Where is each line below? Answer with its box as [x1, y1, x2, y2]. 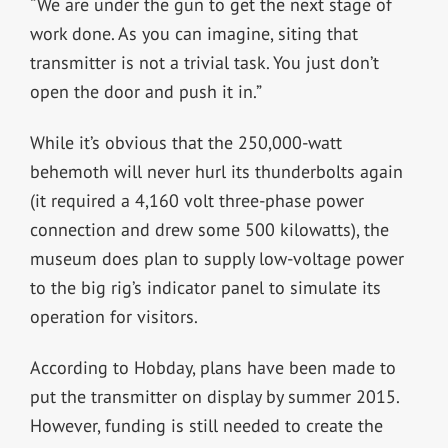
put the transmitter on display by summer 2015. [29, 384, 399, 408]
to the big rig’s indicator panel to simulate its [29, 275, 381, 299]
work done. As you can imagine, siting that [29, 21, 358, 45]
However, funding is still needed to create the [29, 413, 383, 437]
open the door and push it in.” [29, 79, 262, 103]
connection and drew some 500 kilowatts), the [29, 217, 389, 241]
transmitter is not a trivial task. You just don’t [29, 50, 379, 74]
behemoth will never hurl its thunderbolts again [29, 159, 403, 183]
